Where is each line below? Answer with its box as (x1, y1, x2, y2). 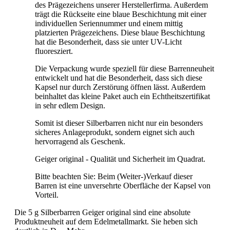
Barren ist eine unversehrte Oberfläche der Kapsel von (35, 181, 210, 190)
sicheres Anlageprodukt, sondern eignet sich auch (35, 128, 195, 137)
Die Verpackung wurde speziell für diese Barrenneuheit (35, 64, 214, 73)
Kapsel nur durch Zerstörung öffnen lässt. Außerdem (35, 83, 205, 92)
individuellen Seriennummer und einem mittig (35, 19, 183, 28)
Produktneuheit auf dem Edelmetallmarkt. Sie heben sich (14, 217, 198, 226)
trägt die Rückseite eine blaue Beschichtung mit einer (35, 10, 206, 19)
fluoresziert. (35, 47, 73, 56)
